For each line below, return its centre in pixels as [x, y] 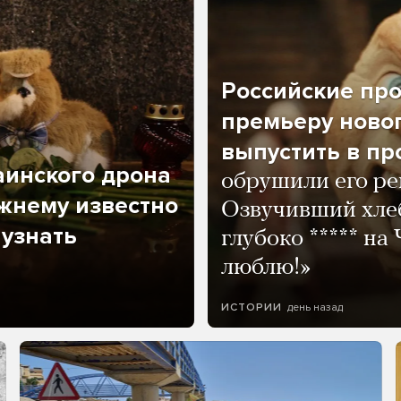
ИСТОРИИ [251, 307]
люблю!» [266, 268]
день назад [315, 307]
